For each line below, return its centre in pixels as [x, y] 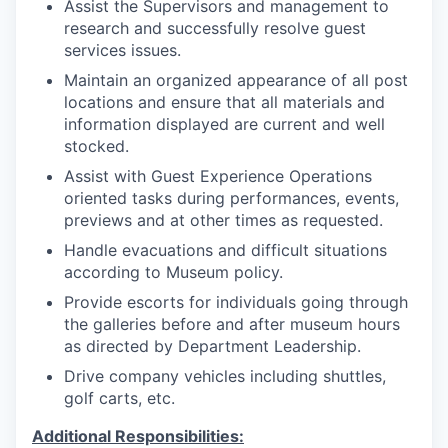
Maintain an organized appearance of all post [236, 80]
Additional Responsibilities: [138, 436]
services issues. [122, 50]
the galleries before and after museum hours [232, 324]
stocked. [96, 146]
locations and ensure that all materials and [224, 102]
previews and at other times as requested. [223, 220]
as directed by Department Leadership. [212, 346]
